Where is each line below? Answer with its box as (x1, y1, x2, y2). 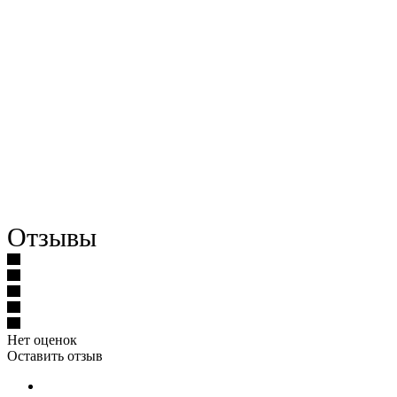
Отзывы (7, 222, 97, 252)
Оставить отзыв (7, 347, 103, 363)
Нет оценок (7, 331, 77, 347)
